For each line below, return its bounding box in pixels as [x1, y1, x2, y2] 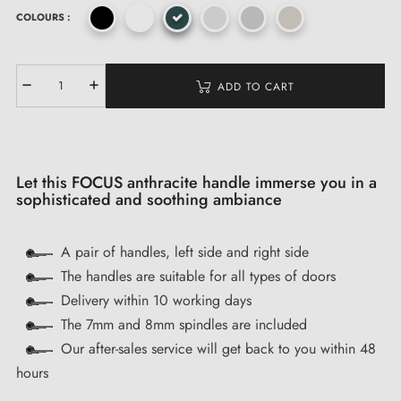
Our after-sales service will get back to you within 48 [61, 338, 376, 360]
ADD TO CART [218, 78, 294, 95]
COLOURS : [16, 10, 71, 24]
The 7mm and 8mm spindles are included [61, 314, 307, 336]
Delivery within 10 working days [61, 290, 252, 311]
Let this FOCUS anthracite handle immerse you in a [16, 170, 377, 194]
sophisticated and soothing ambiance [16, 187, 282, 211]
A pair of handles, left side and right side [61, 242, 309, 263]
